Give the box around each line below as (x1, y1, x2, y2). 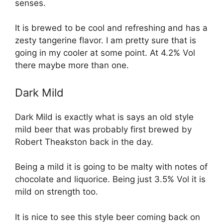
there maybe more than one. (15, 60, 129, 71)
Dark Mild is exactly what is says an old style (15, 111, 194, 122)
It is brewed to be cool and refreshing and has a (15, 23, 208, 33)
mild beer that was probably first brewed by (15, 124, 192, 134)
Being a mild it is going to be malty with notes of (15, 162, 208, 172)
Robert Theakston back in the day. (15, 136, 153, 147)
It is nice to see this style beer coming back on (15, 212, 200, 222)
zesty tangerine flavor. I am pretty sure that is (15, 35, 196, 46)
